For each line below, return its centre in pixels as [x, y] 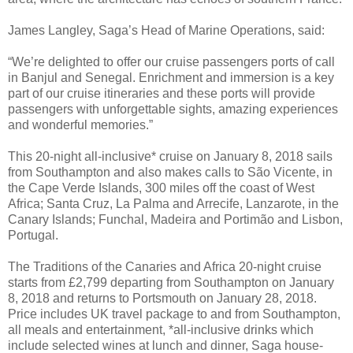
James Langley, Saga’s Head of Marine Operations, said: [166, 31]
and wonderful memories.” [80, 125]
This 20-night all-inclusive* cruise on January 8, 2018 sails [170, 157]
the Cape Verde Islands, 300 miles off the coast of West [161, 188]
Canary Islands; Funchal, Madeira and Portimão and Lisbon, [175, 220]
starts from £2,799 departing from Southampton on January [171, 283]
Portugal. [33, 236]
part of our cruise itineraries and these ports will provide [162, 94]
